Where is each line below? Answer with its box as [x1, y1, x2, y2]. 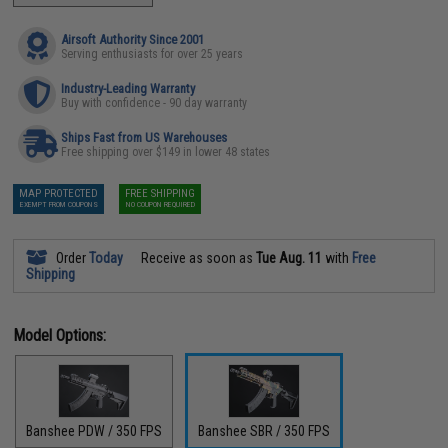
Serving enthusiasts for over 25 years [61, 46, 244, 61]
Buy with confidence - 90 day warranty [61, 95, 248, 110]
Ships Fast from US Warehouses [61, 129, 228, 145]
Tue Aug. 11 [256, 249, 323, 266]
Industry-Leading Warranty [61, 80, 196, 96]
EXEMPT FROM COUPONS [19, 199, 98, 209]
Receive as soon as [138, 249, 257, 266]
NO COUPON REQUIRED [125, 199, 195, 209]
